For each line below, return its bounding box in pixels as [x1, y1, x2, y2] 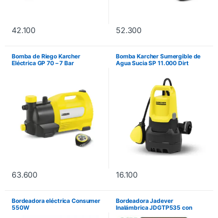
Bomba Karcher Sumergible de [116, 52, 201, 60]
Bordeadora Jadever [116, 197, 173, 204]
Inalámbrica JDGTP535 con [116, 203, 192, 211]
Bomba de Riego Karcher [12, 52, 80, 60]
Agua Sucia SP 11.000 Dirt [116, 59, 189, 67]
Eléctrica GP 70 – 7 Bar [12, 59, 74, 67]
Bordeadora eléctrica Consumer [12, 197, 100, 204]
